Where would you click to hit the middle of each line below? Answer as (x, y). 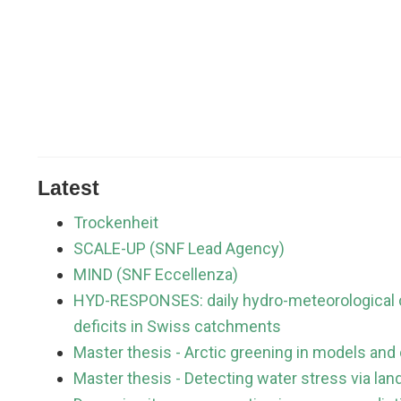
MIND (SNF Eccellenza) (156, 275)
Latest (68, 189)
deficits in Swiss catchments (177, 327)
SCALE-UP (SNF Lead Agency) (179, 249)
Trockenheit (116, 223)
